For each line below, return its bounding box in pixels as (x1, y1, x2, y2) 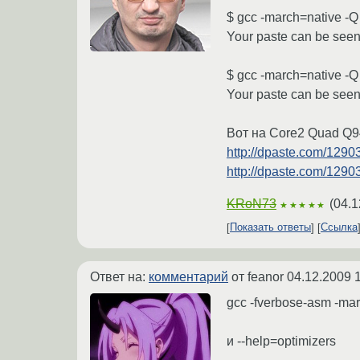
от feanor (228, 269, 287, 284)
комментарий (149, 269, 228, 284)
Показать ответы (230, 221, 311, 234)
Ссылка (321, 221, 358, 234)
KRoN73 (227, 196, 276, 211)
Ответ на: (90, 269, 149, 284)
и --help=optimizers (227, 333, 336, 348)
